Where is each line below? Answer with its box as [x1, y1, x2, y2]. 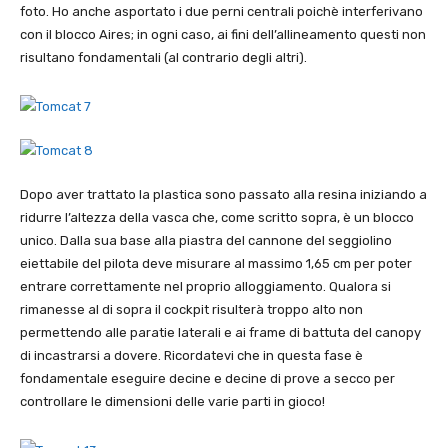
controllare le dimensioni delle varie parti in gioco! [20, 394, 325, 410]
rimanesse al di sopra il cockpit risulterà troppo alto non [20, 302, 363, 318]
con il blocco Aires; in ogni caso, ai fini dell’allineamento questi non [20, 27, 426, 43]
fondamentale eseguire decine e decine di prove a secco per [20, 371, 395, 387]
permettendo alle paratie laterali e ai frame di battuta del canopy [20, 325, 421, 341]
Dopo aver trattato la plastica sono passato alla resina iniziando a [20, 187, 427, 203]
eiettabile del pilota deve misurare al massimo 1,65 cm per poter [20, 256, 412, 272]
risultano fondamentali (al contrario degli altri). [20, 50, 307, 66]
